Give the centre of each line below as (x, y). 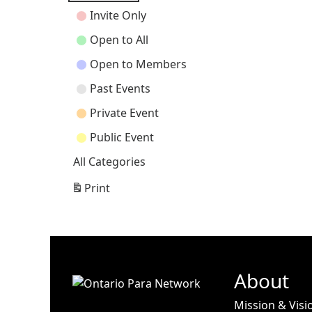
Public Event (122, 138)
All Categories (109, 162)
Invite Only (118, 16)
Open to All (119, 40)
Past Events (120, 89)
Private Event (124, 113)
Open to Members (138, 64)
